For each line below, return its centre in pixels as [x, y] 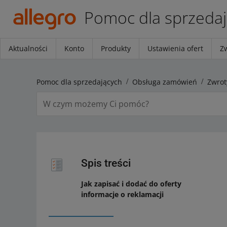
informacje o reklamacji [122, 194]
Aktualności [28, 48]
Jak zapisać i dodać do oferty [131, 184]
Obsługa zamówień [165, 82]
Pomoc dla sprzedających [79, 82]
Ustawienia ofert [175, 48]
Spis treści [106, 163]
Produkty [116, 48]
